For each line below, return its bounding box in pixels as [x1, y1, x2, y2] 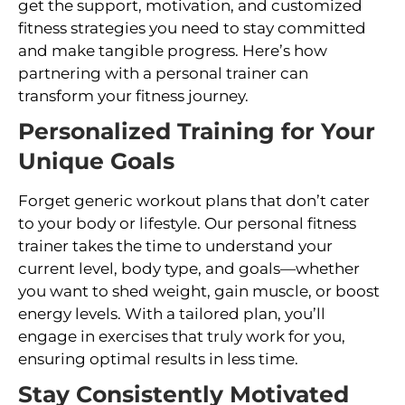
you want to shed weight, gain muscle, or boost [18, 281, 380, 300]
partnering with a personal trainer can [18, 63, 308, 82]
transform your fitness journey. [18, 86, 249, 105]
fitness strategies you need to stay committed [18, 18, 366, 37]
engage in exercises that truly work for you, [18, 326, 345, 345]
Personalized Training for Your [18, 117, 375, 145]
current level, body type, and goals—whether [18, 259, 360, 278]
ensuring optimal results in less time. [18, 349, 298, 368]
